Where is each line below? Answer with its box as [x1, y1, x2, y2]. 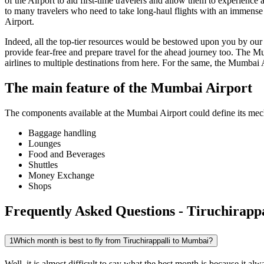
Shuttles [28, 160, 58, 170]
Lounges [28, 138, 61, 149]
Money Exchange [28, 170, 94, 181]
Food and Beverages [28, 149, 105, 160]
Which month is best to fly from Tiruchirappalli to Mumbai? [14, 236, 213, 245]
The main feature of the [5, 80, 151, 96]
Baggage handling [28, 128, 96, 138]
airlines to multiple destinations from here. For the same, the [5, 58, 228, 68]
